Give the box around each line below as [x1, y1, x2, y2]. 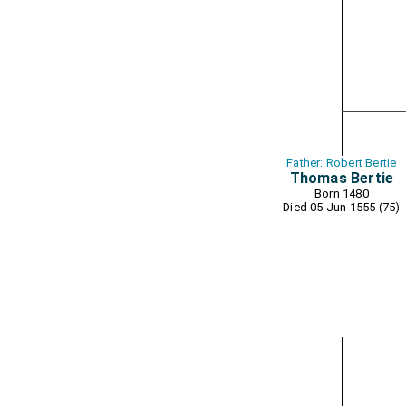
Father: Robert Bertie [286, 156, 397, 169]
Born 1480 [314, 187, 369, 200]
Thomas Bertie [289, 169, 394, 187]
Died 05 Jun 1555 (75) [283, 200, 401, 214]
